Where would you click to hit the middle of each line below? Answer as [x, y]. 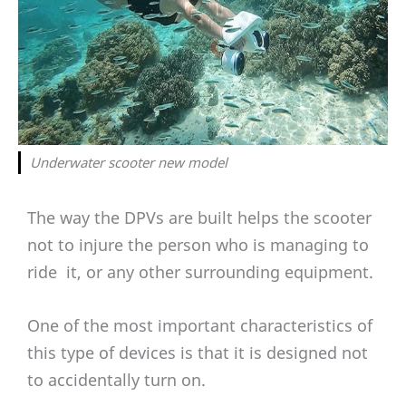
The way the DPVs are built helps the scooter [199, 218]
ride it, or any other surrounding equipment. [200, 272]
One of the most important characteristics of [200, 325]
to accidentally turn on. [116, 380]
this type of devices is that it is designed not [198, 353]
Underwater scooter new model [129, 163]
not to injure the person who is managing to [198, 245]
